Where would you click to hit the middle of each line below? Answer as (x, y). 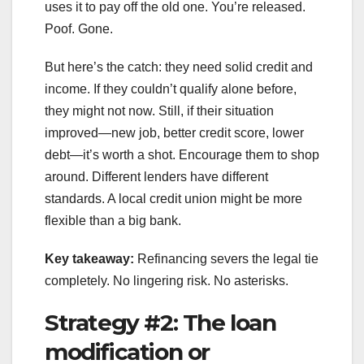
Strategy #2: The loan (160, 322)
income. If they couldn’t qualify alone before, (171, 89)
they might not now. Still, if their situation (159, 110)
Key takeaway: (89, 258)
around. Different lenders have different (156, 176)
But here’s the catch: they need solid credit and (179, 67)
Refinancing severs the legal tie (226, 258)
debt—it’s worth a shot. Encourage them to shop (182, 154)
